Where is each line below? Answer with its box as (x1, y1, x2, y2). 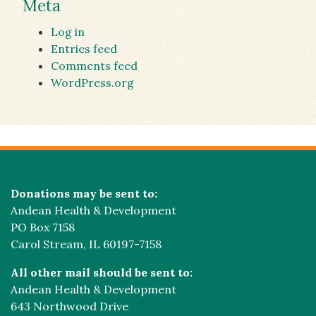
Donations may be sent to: (11, 186, 157, 200)
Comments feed (51, 59, 138, 73)
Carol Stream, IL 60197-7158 (11, 237, 162, 251)
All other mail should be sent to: (11, 265, 193, 279)
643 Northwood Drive (11, 299, 128, 313)
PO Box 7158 (11, 220, 75, 234)
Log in (51, 25, 85, 39)
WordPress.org (51, 75, 134, 90)
